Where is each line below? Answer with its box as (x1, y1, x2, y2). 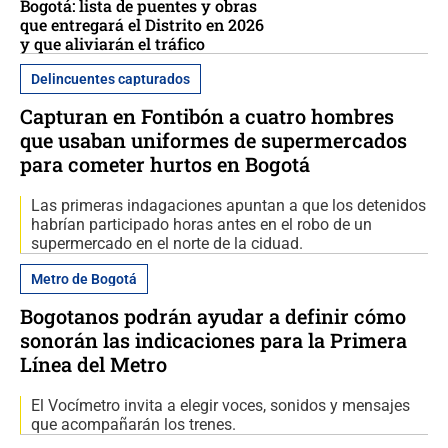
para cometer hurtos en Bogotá (20, 151, 310, 178)
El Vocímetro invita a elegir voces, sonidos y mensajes (31, 396, 410, 416)
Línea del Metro (20, 351, 167, 378)
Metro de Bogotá (31, 271, 137, 288)
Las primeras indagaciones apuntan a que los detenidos (31, 196, 426, 216)
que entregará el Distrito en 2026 (20, 14, 264, 36)
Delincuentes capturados (31, 71, 190, 88)
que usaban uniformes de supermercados (20, 127, 407, 154)
